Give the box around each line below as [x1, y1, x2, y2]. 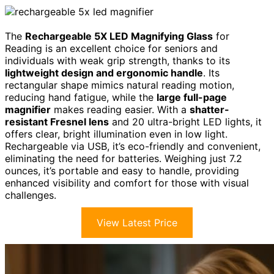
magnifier [5, 103, 51, 116]
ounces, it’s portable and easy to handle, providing [5, 165, 239, 177]
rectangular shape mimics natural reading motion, [5, 79, 234, 92]
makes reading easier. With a [51, 103, 190, 116]
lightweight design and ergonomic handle [5, 67, 203, 80]
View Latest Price [97, 217, 177, 229]
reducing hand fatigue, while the [5, 91, 157, 104]
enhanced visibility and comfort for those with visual [5, 177, 249, 190]
